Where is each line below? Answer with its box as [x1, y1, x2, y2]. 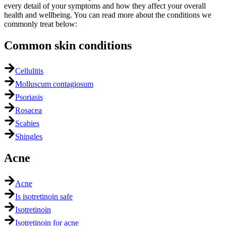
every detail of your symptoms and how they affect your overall [4, 2, 206, 11]
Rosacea [15, 106, 42, 115]
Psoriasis [15, 93, 43, 102]
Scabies [15, 119, 39, 128]
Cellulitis [15, 67, 43, 76]
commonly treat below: [4, 20, 77, 29]
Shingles [15, 132, 42, 141]
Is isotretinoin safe [15, 192, 73, 201]
